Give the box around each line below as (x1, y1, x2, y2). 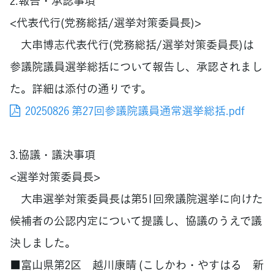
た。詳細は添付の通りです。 (10, 80, 152, 97)
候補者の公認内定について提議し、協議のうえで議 (10, 212, 262, 229)
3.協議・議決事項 (10, 146, 95, 163)
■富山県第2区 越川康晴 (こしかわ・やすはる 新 (10, 256, 264, 273)
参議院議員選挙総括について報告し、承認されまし (10, 57, 262, 75)
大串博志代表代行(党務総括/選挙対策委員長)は (10, 35, 254, 53)
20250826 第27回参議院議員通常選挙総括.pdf (25, 102, 245, 119)
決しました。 (10, 234, 76, 251)
